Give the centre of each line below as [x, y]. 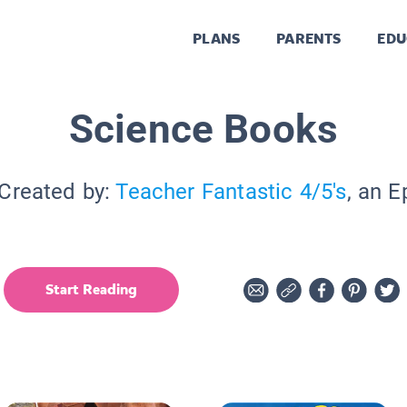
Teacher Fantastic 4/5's [231, 191]
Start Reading [91, 289]
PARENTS [309, 39]
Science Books [203, 129]
